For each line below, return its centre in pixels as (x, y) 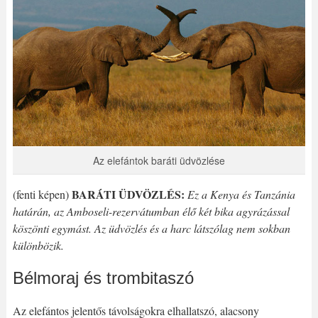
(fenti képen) (40, 194)
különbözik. (38, 246)
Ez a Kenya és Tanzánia (241, 194)
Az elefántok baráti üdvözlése (159, 161)
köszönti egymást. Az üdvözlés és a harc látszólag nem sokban (151, 229)
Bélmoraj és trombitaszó (103, 278)
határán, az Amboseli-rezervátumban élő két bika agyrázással (151, 212)
